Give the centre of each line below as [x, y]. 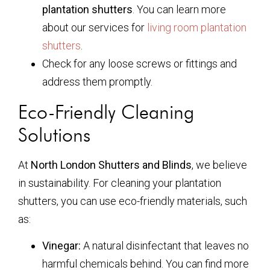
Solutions [54, 135]
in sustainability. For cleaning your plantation [120, 183]
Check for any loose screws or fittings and [140, 64]
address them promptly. [97, 82]
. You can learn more [179, 10]
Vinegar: [61, 246]
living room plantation [197, 28]
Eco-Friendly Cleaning [106, 112]
